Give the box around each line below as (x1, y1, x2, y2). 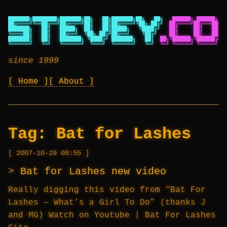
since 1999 (8, 56, 59, 65)
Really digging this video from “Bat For (8, 185, 206, 195)
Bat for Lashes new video (20, 166, 166, 177)
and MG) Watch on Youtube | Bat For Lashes (8, 211, 216, 220)
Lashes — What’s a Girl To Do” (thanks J (8, 198, 206, 207)
